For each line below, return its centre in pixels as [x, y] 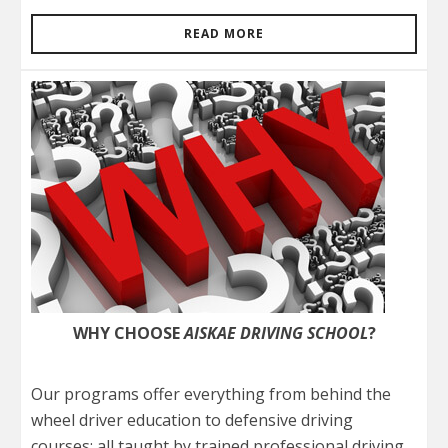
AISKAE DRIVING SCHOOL [275, 333]
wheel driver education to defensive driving [192, 420]
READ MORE [224, 33]
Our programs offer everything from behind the [211, 394]
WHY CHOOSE [128, 333]
